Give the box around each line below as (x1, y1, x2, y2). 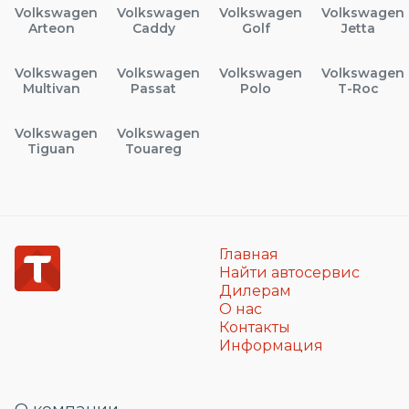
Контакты (219, 318, 290, 336)
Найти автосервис (219, 263, 360, 281)
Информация (219, 336, 323, 354)
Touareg (125, 140, 182, 157)
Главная (219, 245, 278, 263)
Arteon (27, 19, 75, 37)
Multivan (22, 79, 80, 97)
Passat (131, 79, 176, 97)
